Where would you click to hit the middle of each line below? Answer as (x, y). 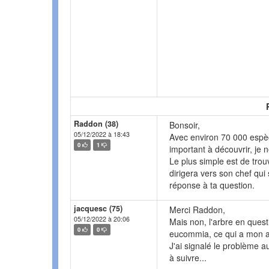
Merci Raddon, (197, 210)
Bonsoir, (185, 125)
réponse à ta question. (212, 185)
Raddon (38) (96, 124)
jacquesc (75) (98, 209)
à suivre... (188, 258)
